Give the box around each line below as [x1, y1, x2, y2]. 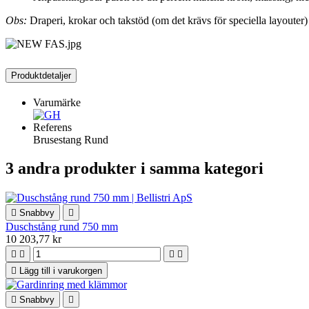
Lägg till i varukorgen [19, 266, 102, 277]
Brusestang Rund [33, 133, 108, 146]
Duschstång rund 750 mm [6, 221, 118, 233]
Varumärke [33, 96, 81, 108]
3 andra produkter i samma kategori [6, 159, 263, 178]
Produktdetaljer [11, 70, 71, 81]
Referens [33, 121, 72, 133]
